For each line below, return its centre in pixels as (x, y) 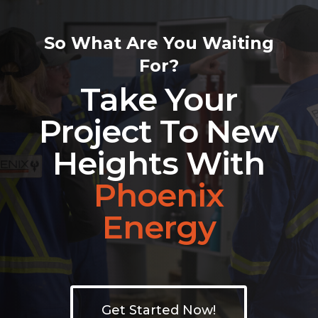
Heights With (159, 163)
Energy (159, 226)
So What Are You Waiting (159, 43)
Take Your (159, 99)
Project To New (159, 131)
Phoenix (159, 194)
